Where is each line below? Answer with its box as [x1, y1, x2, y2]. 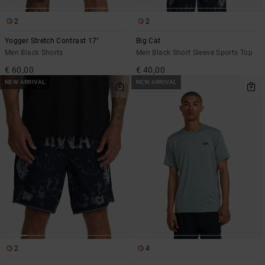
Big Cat [136, 36, 161, 45]
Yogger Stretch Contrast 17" [5, 36, 99, 45]
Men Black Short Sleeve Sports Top [136, 48, 253, 57]
